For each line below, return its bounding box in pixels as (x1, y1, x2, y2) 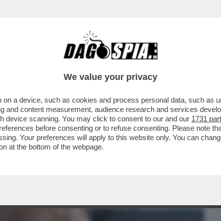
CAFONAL (59, 57, 93, 69)
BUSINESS (8, 57, 45, 69)
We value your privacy (64, 72, 157, 82)
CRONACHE (107, 57, 147, 69)
